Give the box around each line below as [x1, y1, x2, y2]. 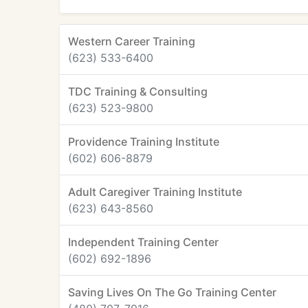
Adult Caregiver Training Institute [68, 185, 242, 199]
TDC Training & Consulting [68, 85, 208, 98]
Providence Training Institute [68, 135, 219, 148]
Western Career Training [68, 34, 195, 48]
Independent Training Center [68, 235, 219, 249]
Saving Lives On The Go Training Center [68, 285, 276, 299]
